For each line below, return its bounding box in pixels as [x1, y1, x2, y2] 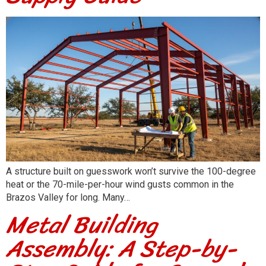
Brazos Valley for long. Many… [6, 192, 130, 204]
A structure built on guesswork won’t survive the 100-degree [6, 166, 256, 178]
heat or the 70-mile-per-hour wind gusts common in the [6, 179, 234, 191]
